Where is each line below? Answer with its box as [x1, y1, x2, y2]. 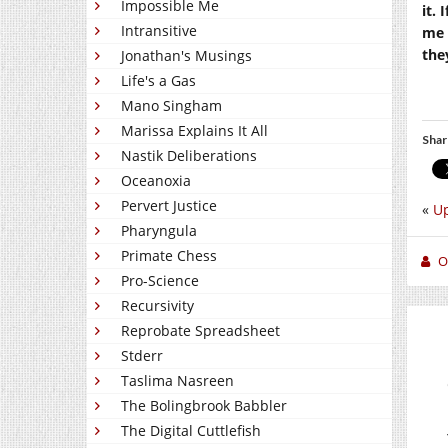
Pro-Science [121, 271, 199, 290]
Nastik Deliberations [121, 146, 257, 165]
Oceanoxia [121, 171, 191, 190]
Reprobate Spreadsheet [121, 321, 280, 340]
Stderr [121, 346, 163, 365]
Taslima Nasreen [121, 371, 234, 390]
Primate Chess [121, 246, 217, 265]
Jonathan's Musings [121, 46, 252, 65]
